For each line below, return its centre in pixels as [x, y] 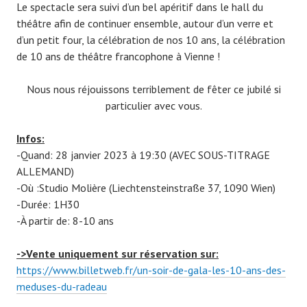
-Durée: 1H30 [48, 205]
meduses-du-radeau [62, 287]
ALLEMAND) [45, 172]
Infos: [30, 139]
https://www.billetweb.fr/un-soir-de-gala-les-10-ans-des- [151, 270]
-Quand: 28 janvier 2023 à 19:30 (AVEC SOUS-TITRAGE [143, 155]
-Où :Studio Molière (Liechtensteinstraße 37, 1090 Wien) [146, 188]
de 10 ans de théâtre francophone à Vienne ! [118, 57]
